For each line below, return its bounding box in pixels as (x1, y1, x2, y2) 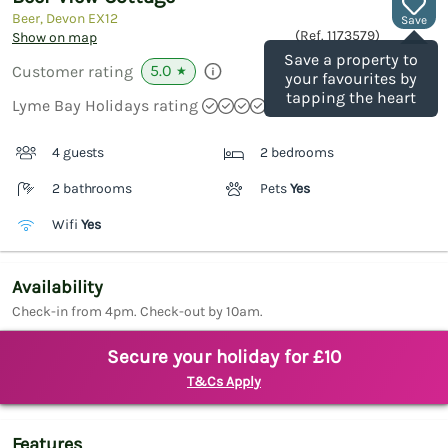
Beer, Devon (12, 10, 88, 28)
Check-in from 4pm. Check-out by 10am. (12, 303, 263, 321)
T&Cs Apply (187, 373, 261, 391)
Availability (12, 276, 103, 299)
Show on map (12, 29, 97, 47)
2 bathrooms (52, 180, 132, 198)
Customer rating (12, 62, 133, 82)
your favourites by (285, 69, 417, 89)
